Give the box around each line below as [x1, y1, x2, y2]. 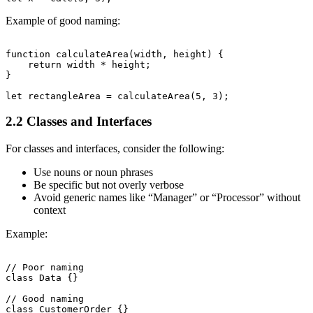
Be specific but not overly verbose [34, 179, 184, 191]
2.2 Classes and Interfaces [6, 114, 152, 129]
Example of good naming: [6, 14, 120, 27]
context [34, 204, 66, 217]
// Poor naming [6, 262, 84, 273]
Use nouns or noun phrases [34, 166, 153, 179]
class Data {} [6, 272, 78, 284]
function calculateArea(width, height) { [6, 48, 224, 59]
